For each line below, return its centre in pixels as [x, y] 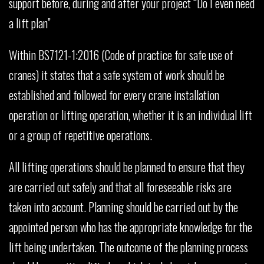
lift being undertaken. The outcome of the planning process [128, 247]
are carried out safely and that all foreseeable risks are [120, 187]
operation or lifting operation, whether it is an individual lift [131, 115]
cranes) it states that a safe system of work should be [117, 75]
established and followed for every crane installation [114, 95]
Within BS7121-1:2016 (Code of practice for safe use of [121, 55]
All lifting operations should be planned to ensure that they [127, 166]
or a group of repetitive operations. [80, 135]
